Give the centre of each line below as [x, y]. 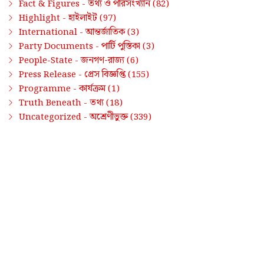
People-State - [50, 60]
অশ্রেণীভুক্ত [109, 117]
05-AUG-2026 [106, 157]
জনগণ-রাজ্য [103, 60]
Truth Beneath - [54, 103]
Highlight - [44, 18]
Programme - [49, 89]
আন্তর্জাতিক [105, 32]
